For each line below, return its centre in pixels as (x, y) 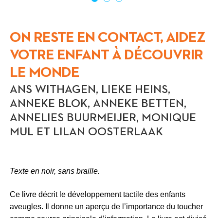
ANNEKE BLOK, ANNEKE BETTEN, (98, 104)
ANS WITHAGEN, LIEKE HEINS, (90, 90)
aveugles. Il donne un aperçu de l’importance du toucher (106, 206)
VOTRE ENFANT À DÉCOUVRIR (106, 55)
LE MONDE (45, 73)
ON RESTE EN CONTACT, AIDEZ (107, 37)
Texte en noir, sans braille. (55, 171)
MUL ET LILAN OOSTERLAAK (86, 132)
